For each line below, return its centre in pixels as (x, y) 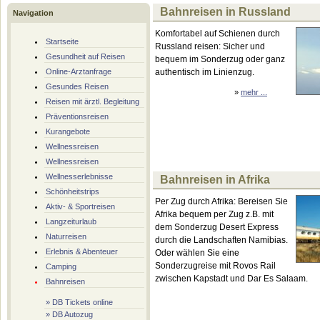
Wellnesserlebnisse (79, 176)
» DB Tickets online (79, 302)
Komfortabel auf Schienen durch (217, 34)
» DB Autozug (69, 314)
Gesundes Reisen (77, 86)
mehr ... (254, 92)
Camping (61, 266)
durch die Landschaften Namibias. (221, 240)
